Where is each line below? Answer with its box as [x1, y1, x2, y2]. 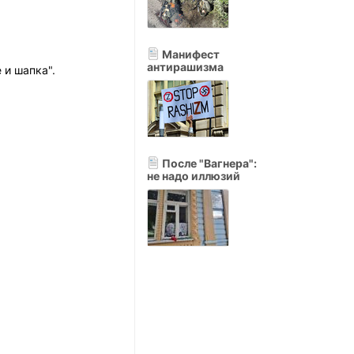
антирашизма [147, 60, 224, 73]
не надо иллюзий [147, 169, 240, 183]
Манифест [160, 47, 220, 61]
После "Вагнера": [160, 156, 257, 170]
